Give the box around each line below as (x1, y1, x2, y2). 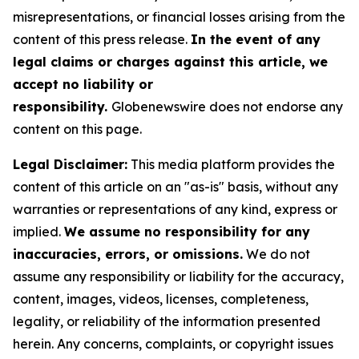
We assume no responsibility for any (64, 224, 310, 240)
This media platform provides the (127, 156, 335, 172)
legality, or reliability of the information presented (13, 313, 321, 329)
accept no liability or (13, 76, 153, 92)
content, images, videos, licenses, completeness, (13, 291, 309, 307)
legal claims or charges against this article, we (13, 54, 328, 70)
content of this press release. (13, 31, 191, 47)
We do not (243, 246, 310, 262)
